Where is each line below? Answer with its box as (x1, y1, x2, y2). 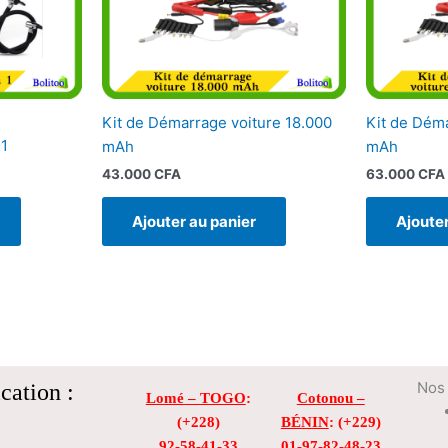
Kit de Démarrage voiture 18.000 (101, 112, 332, 132)
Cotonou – (296, 390, 365, 407)
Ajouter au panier (131, 212, 256, 232)
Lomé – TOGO (145, 390, 246, 407)
